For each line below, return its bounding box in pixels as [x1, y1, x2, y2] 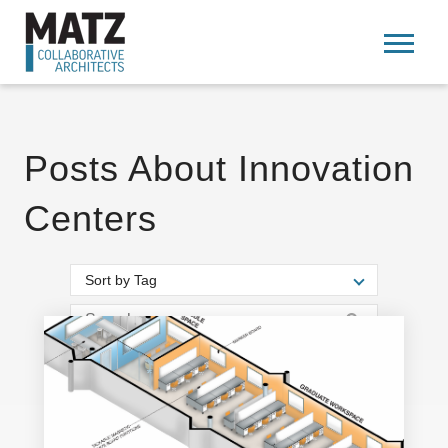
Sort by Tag [85, 272, 157, 288]
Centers [24, 198, 157, 239]
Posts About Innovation [24, 148, 414, 189]
